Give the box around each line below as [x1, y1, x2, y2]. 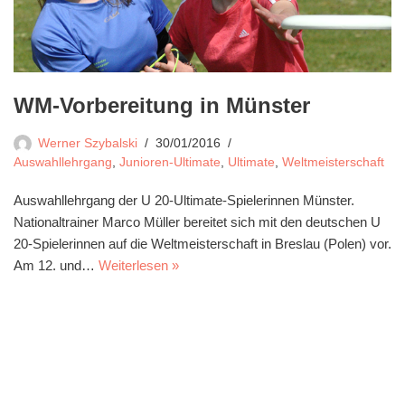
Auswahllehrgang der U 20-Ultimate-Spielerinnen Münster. [14, 193, 354, 208]
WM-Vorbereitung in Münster [14, 93, 310, 118]
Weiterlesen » [99, 258, 179, 273]
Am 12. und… [14, 258, 99, 273]
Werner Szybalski [38, 137, 137, 150]
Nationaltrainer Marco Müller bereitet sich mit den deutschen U [14, 214, 381, 230]
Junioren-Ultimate [119, 155, 221, 169]
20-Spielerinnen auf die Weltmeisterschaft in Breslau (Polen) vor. [14, 236, 391, 251]
